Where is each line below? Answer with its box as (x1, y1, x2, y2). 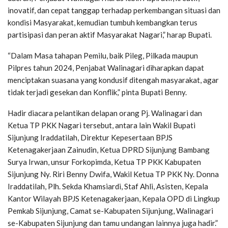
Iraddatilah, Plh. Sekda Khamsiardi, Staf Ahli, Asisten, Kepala (8, 181, 208, 191)
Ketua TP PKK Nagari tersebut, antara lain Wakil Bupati (8, 120, 195, 130)
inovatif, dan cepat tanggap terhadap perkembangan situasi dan (8, 5, 220, 15)
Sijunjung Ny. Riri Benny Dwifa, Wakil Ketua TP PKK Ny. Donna (8, 169, 219, 179)
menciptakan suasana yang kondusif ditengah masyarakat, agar (8, 75, 219, 84)
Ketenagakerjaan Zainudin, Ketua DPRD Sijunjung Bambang (8, 145, 210, 154)
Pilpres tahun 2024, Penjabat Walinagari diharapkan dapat (8, 63, 204, 72)
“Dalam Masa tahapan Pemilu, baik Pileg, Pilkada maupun (8, 50, 198, 60)
